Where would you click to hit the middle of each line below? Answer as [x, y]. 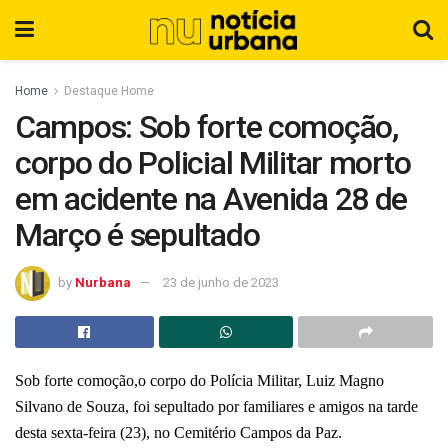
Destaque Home [109, 91]
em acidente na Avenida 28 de [211, 199]
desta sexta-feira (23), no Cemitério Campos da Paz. [178, 432]
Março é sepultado [140, 235]
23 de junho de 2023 [221, 282]
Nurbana [103, 282]
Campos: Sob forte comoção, [206, 127]
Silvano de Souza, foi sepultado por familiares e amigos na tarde [216, 406]
